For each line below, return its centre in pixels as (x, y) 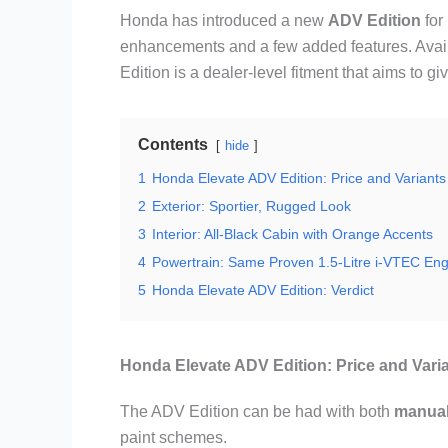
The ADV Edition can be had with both (257, 411)
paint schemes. (173, 437)
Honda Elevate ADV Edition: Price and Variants (299, 178)
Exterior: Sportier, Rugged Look (251, 206)
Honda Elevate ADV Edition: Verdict (263, 290)
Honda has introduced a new (224, 20)
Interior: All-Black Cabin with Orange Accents (292, 234)
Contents (173, 144)
